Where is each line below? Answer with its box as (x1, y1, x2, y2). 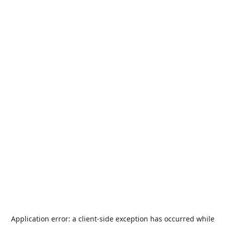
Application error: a (11, 214, 78, 223)
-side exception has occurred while (96, 214, 214, 223)
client (78, 214, 97, 223)
